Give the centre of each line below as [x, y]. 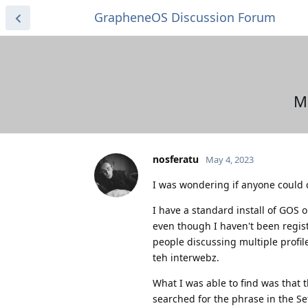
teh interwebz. [186, 257]
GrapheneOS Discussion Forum [185, 17]
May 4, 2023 [230, 159]
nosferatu [176, 159]
